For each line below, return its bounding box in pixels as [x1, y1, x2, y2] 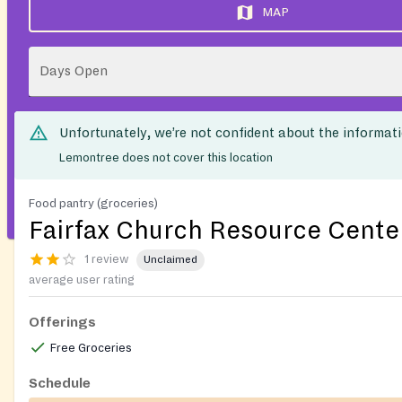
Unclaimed [144, 254, 197, 267]
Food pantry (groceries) [29, 196, 158, 210]
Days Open [39, 64, 108, 78]
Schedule [29, 375, 91, 390]
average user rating [29, 273, 135, 286]
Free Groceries [50, 341, 132, 354]
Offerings [29, 314, 96, 329]
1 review [84, 253, 129, 267]
